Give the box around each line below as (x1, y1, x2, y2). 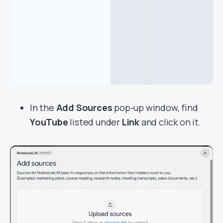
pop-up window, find (112, 102, 198, 113)
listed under (68, 116, 122, 128)
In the (30, 102, 56, 113)
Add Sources (56, 102, 112, 113)
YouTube (30, 116, 68, 128)
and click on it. (139, 116, 201, 128)
